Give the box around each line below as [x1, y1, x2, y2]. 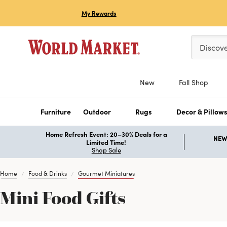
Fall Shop [178, 77, 208, 87]
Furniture [41, 106, 71, 117]
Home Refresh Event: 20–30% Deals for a [45, 129, 167, 138]
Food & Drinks [28, 169, 67, 177]
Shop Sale [91, 145, 121, 155]
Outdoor [83, 106, 111, 117]
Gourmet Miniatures [78, 169, 135, 177]
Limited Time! [86, 137, 127, 146]
